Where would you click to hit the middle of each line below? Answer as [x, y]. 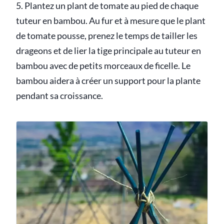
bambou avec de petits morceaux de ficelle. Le [103, 65]
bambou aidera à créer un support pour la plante [108, 80]
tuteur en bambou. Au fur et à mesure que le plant [111, 20]
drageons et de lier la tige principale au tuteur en [108, 50]
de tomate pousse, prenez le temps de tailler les [107, 35]
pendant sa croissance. [59, 95]
